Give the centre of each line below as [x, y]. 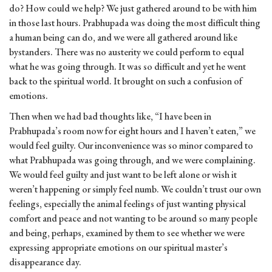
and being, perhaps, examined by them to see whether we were [127, 233]
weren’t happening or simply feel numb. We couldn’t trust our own [135, 189]
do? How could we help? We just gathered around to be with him [133, 8]
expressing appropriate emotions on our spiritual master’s [118, 248]
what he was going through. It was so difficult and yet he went [127, 67]
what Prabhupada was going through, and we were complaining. [132, 160]
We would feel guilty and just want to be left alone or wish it [123, 175]
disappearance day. [45, 262]
